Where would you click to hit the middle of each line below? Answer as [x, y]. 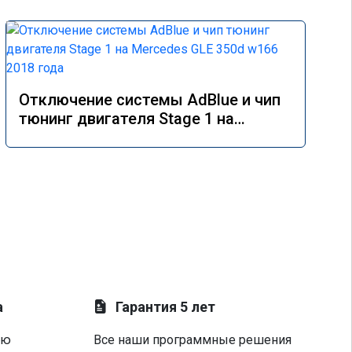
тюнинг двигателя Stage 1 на [126, 119]
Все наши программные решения [193, 340]
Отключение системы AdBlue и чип [150, 100]
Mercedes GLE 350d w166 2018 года [150, 137]
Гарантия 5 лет [166, 307]
